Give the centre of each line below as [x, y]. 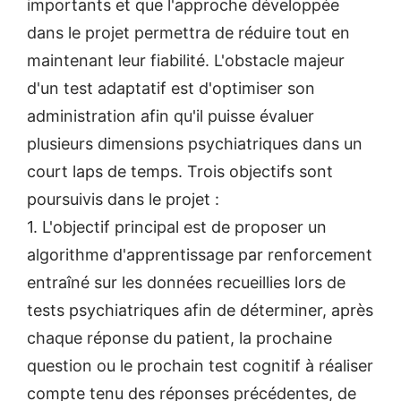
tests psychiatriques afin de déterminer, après [200, 310]
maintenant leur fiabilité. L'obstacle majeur [186, 60]
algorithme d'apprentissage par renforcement [200, 255]
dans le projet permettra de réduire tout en [188, 33]
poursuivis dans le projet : [123, 199]
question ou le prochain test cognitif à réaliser [200, 366]
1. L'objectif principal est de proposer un [177, 227]
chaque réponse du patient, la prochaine [179, 338]
